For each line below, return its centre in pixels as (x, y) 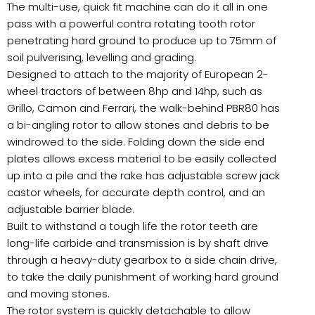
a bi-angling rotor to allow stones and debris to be (138, 125)
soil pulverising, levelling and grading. (102, 58)
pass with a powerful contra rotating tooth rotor (131, 24)
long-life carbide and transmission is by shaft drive (138, 243)
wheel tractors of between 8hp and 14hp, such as (135, 91)
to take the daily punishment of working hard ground (143, 277)
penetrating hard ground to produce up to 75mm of (142, 41)
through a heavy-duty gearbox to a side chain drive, (142, 260)
